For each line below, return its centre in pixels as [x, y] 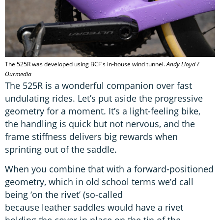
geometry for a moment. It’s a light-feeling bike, [103, 111]
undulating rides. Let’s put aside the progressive [104, 98]
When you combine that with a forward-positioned [109, 169]
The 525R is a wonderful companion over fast [98, 85]
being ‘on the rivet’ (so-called [64, 195]
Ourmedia [18, 74]
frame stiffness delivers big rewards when [91, 136]
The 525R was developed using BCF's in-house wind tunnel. [86, 64]
